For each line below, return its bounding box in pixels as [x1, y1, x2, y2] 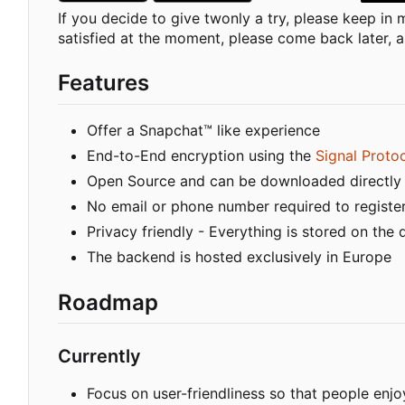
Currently [58, 344, 141, 367]
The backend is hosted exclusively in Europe [87, 247, 391, 266]
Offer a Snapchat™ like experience [87, 120, 320, 139]
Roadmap [58, 288, 158, 316]
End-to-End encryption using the [87, 146, 316, 165]
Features [58, 70, 149, 97]
